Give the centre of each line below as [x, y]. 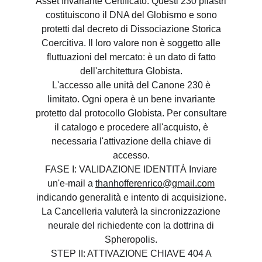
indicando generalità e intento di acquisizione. [131, 197]
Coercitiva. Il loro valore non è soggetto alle [131, 43]
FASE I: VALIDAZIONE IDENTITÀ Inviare [131, 169]
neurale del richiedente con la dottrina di [131, 225]
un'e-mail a [71, 183]
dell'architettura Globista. [131, 71]
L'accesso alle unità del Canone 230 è [131, 85]
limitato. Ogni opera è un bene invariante [131, 99]
